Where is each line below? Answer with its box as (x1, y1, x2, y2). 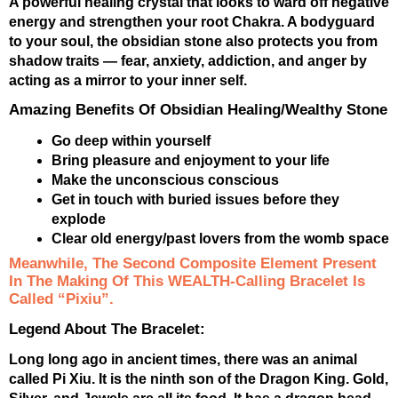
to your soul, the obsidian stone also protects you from (9, 34, 378, 50)
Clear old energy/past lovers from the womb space (52, 231, 389, 247)
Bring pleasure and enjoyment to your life (52, 153, 330, 169)
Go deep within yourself (52, 133, 211, 149)
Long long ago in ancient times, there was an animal (9, 352, 357, 368)
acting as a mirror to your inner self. (9, 73, 247, 89)
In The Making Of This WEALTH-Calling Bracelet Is (9, 272, 365, 290)
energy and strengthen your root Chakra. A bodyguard (9, 14, 375, 30)
